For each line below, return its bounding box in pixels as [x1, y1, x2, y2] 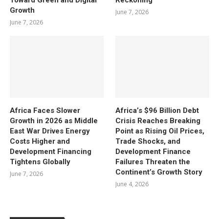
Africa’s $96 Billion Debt [115, 106, 199, 115]
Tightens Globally [10, 157, 70, 167]
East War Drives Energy [10, 127, 90, 136]
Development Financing [10, 147, 91, 156]
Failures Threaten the [115, 157, 191, 167]
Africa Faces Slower [10, 106, 80, 115]
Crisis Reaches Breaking [115, 116, 201, 126]
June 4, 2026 [115, 180, 149, 189]
